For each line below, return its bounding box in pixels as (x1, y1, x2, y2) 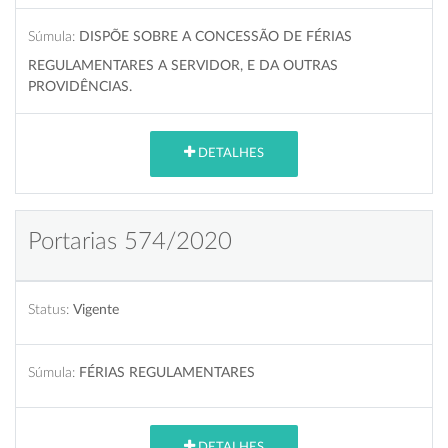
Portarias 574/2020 (28, 229, 232, 254)
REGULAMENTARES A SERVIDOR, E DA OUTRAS (28, 57, 338, 73)
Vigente (73, 301, 119, 317)
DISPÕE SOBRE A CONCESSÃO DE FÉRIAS (79, 28, 352, 44)
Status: (28, 301, 69, 317)
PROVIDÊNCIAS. (28, 78, 132, 94)
